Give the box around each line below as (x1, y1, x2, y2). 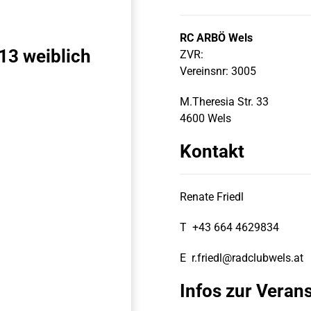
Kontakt (180, 141, 244, 162)
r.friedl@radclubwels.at (192, 251, 303, 264)
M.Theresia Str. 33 (180, 95, 269, 108)
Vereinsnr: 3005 (180, 65, 256, 78)
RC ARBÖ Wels (180, 31, 253, 44)
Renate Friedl (180, 190, 244, 203)
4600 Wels (180, 112, 231, 125)
